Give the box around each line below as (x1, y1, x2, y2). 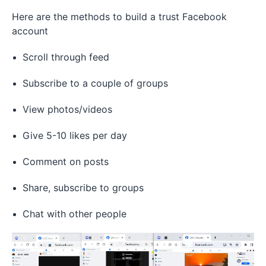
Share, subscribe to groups (23, 181, 144, 194)
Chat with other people (23, 207, 126, 220)
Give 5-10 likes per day (23, 129, 127, 141)
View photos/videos (23, 103, 112, 115)
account (12, 24, 51, 37)
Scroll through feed (23, 50, 109, 63)
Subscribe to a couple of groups (23, 77, 168, 89)
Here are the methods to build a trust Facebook (12, 10, 227, 23)
